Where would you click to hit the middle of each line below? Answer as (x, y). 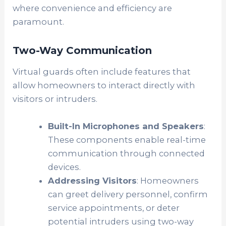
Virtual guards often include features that (102, 72)
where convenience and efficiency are (93, 8)
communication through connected (126, 153)
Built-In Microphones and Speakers (126, 126)
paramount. (39, 22)
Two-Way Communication (82, 51)
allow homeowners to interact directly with (104, 86)
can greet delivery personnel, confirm (128, 194)
